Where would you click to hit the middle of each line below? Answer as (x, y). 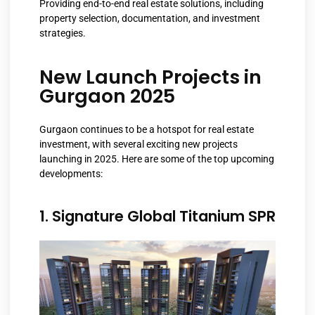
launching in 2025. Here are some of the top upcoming (157, 159)
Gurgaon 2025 (107, 96)
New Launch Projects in (150, 77)
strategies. (63, 33)
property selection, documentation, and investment (150, 18)
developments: (71, 174)
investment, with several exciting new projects (139, 144)
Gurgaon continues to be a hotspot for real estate (147, 130)
